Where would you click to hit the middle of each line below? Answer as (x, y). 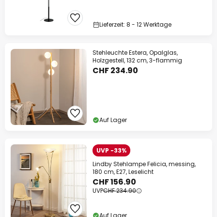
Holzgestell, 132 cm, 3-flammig (137, 60)
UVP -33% (111, 150)
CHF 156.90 (114, 182)
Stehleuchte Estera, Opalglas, (135, 53)
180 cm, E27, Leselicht (123, 172)
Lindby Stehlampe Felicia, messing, (144, 164)
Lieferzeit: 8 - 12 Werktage (135, 24)
